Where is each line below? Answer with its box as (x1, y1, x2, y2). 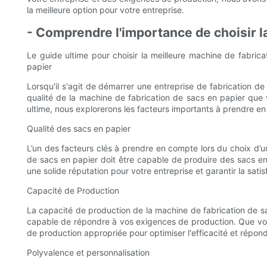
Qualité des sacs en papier (27, 123, 131, 134)
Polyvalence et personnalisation (27, 247, 150, 258)
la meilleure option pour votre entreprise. (27, 5, 184, 15)
